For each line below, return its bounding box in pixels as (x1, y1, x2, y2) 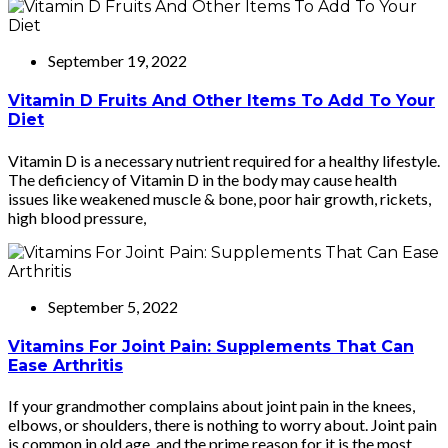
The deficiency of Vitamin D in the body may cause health (8, 169, 397, 189)
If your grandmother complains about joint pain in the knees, (8, 396, 415, 416)
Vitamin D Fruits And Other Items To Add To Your (8, 91, 435, 111)
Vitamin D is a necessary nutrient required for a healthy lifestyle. (8, 150, 440, 170)
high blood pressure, (8, 207, 146, 227)
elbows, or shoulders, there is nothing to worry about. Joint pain (8, 415, 437, 435)
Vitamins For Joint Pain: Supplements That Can (8, 336, 414, 356)
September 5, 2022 (48, 296, 178, 316)
